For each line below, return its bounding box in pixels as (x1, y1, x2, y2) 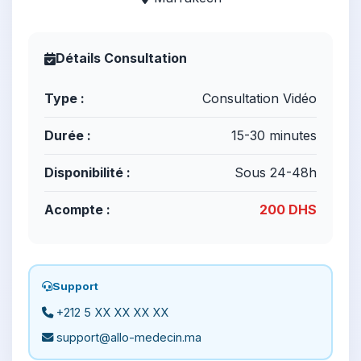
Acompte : (44, 201, 110, 218)
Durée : (44, 127, 91, 143)
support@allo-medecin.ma (53, 330, 201, 344)
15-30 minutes (231, 127, 317, 143)
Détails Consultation (56, 50, 187, 66)
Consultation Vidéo (202, 90, 317, 106)
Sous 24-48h (234, 164, 317, 180)
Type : (44, 90, 85, 106)
